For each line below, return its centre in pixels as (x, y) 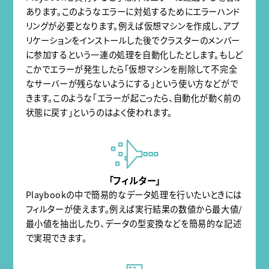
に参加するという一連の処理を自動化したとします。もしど (134, 55)
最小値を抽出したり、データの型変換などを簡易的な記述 (134, 223)
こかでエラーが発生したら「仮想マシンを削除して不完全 (131, 70)
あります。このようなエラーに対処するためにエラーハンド (133, 12)
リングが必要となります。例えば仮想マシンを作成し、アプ (132, 26)
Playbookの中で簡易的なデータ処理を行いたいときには (134, 195)
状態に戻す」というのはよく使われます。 (99, 113)
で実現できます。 (56, 238)
